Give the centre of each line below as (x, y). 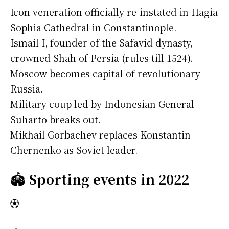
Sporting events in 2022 (109, 179)
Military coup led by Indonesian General (102, 104)
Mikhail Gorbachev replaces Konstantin (100, 135)
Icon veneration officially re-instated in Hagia (114, 12)
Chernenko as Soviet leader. (74, 150)
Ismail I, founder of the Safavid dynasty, (101, 43)
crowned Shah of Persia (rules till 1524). (101, 58)
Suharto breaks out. (55, 119)
